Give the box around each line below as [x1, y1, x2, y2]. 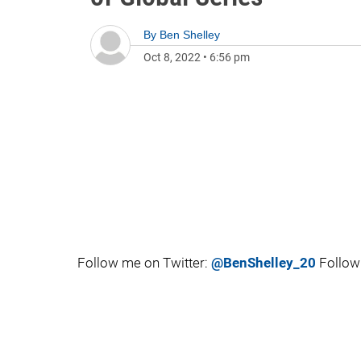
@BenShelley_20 [211, 255, 316, 271]
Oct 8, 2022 [143, 51, 201, 64]
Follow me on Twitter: [77, 255, 211, 271]
